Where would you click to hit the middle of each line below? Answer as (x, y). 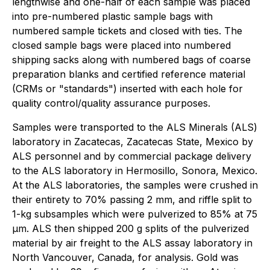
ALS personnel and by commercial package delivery (132, 156)
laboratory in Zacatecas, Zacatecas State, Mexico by (133, 141)
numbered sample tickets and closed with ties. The (127, 30)
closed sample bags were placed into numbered (121, 45)
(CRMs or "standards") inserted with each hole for (127, 88)
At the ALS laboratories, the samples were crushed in (135, 185)
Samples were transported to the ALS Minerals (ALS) (135, 127)
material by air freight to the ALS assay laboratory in (132, 243)
